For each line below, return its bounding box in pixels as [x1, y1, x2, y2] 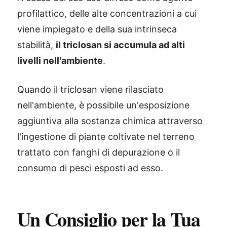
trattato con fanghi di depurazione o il [17, 147, 180, 158]
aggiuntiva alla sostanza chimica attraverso [17, 116, 203, 126]
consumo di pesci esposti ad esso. [17, 163, 163, 173]
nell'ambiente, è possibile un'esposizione [17, 100, 190, 110]
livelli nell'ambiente [17, 55, 103, 66]
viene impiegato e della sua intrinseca [17, 24, 177, 34]
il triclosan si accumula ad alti [56, 40, 185, 50]
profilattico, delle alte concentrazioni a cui [17, 8, 197, 19]
